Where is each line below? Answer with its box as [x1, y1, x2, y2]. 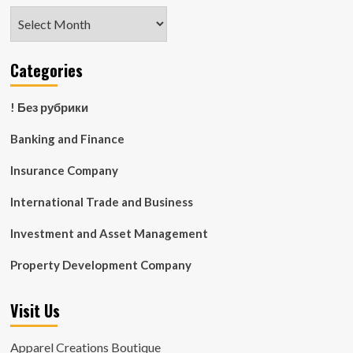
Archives [9, 8, 61, 23]
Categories [9, 58, 83, 82]
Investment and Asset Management [9, 226, 208, 240]
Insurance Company [9, 163, 118, 177]
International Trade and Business [9, 195, 193, 209]
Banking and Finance [9, 132, 124, 146]
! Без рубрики [9, 100, 88, 114]
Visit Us [9, 299, 60, 322]
